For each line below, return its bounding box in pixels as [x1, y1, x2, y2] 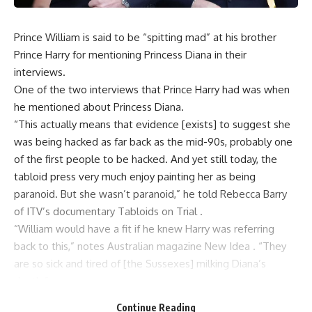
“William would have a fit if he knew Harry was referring [14, 221, 274, 235]
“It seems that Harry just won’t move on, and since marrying [14, 291, 295, 305]
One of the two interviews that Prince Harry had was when [14, 82, 290, 96]
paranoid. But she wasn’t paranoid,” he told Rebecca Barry [14, 187, 287, 201]
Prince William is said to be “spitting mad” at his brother [14, 30, 276, 44]
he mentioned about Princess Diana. [14, 100, 184, 114]
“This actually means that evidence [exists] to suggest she [14, 117, 290, 131]
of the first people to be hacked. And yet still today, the [14, 152, 277, 166]
